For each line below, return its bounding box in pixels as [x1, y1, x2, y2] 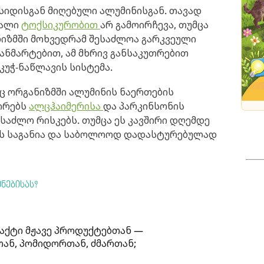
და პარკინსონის [103, 100, 184, 113]
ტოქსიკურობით [21, 18, 100, 32]
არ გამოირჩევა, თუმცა [100, 18, 209, 32]
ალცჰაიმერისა [29, 100, 103, 113]
